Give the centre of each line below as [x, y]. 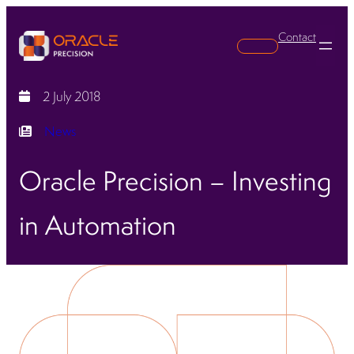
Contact [297, 37]
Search [280, 45]
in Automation [98, 225]
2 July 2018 [72, 96]
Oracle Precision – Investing [175, 181]
